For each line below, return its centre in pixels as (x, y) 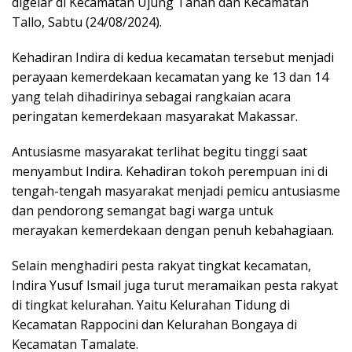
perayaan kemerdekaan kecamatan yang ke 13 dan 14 (170, 77)
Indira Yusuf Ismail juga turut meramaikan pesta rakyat (175, 285)
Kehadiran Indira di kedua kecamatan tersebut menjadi (173, 57)
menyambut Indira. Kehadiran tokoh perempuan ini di (170, 171)
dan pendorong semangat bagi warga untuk (143, 210)
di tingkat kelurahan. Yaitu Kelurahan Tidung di (151, 304)
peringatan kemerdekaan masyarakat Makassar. (155, 116)
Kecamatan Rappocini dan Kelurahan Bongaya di (154, 324)
